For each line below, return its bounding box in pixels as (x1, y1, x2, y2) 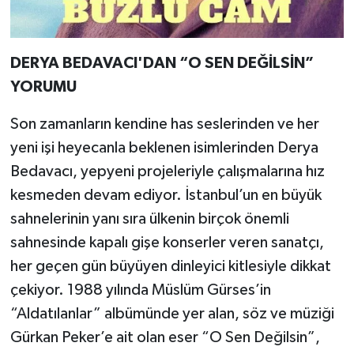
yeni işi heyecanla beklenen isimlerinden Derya (9, 140, 318, 156)
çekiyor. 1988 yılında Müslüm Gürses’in (9, 282, 271, 299)
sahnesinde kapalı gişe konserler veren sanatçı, (9, 235, 324, 251)
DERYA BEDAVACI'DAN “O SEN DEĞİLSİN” (9, 55, 314, 72)
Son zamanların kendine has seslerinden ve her (9, 116, 319, 133)
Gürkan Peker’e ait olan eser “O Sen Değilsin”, (9, 330, 320, 346)
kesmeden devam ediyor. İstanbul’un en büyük (9, 187, 322, 204)
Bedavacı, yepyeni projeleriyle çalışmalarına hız (9, 164, 325, 180)
